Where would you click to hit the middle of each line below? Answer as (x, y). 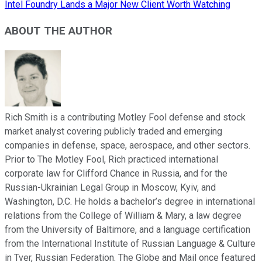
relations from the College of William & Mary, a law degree (123, 215)
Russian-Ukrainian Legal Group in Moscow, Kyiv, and (110, 187)
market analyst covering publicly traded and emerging (113, 131)
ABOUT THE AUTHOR (58, 31)
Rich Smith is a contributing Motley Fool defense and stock (125, 117)
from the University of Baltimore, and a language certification (127, 229)
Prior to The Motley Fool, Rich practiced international (111, 159)
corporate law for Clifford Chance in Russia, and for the (116, 173)
